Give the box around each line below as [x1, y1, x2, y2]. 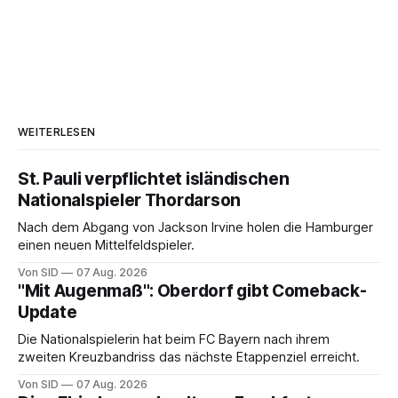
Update [18, 301, 77, 322]
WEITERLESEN [18, 124, 96, 139]
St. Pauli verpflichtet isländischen [18, 168, 290, 189]
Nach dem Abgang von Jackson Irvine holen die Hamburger [18, 219, 373, 235]
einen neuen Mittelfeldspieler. [18, 236, 195, 253]
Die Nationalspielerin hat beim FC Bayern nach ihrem [18, 330, 330, 347]
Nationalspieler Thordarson [18, 189, 242, 211]
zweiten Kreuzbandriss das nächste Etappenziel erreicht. [18, 348, 360, 365]
